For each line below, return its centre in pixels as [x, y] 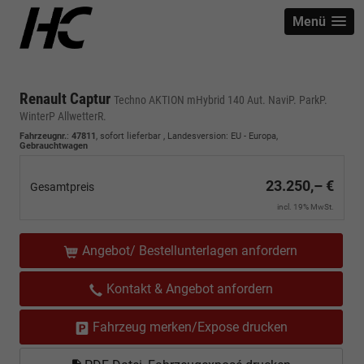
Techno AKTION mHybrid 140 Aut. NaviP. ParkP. [221, 100]
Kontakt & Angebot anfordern [190, 289]
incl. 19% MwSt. [305, 207]
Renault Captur [67, 99]
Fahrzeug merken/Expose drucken [190, 327]
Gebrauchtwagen [54, 146]
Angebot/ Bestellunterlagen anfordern [190, 251]
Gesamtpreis [62, 187]
